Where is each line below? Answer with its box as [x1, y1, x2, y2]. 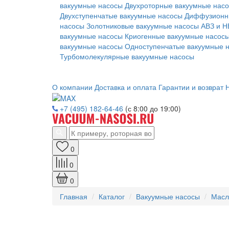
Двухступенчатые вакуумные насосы [60, 10, 182, 20]
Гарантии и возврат [158, 82, 223, 92]
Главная [60, 191, 87, 202]
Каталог [99, 191, 125, 202]
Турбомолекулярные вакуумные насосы [60, 51, 194, 61]
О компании [52, 82, 93, 92]
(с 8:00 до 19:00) [125, 103, 181, 114]
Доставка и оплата [95, 82, 156, 92]
